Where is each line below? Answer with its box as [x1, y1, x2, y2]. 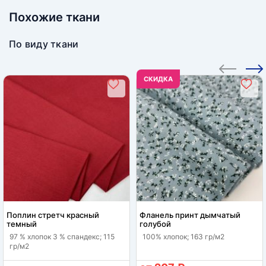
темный [7, 218, 37, 229]
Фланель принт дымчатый [140, 210, 240, 220]
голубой [140, 218, 171, 229]
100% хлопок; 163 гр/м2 [142, 232, 224, 241]
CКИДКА [144, 74, 173, 83]
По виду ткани [9, 37, 79, 50]
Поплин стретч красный [7, 210, 99, 220]
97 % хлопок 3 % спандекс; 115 [9, 232, 115, 241]
